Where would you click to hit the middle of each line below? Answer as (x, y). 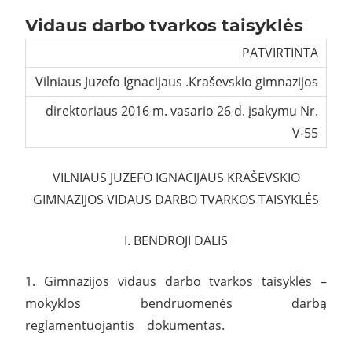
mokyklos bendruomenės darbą (176, 303)
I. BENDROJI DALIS (176, 240)
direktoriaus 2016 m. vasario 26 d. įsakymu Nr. (182, 110)
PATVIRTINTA (280, 52)
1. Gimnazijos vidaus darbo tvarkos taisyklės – (176, 281)
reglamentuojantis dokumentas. (125, 325)
